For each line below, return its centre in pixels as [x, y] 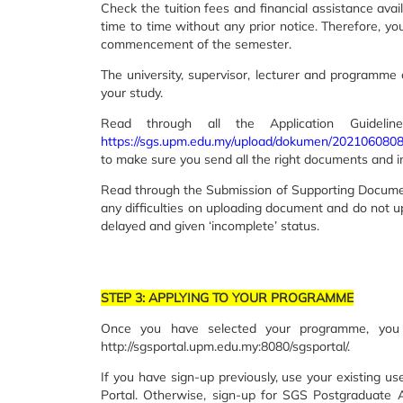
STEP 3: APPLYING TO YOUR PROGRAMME [227, 298]
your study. [132, 93]
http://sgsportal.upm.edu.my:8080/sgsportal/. [225, 346]
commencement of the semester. [196, 44]
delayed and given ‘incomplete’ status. [210, 226]
